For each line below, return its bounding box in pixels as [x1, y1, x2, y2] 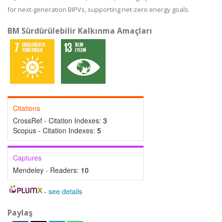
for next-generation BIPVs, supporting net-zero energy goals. [7, 5, 190, 14]
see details [48, 186, 82, 196]
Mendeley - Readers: [13, 165, 81, 175]
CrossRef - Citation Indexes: [13, 115, 103, 125]
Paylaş [7, 207, 33, 218]
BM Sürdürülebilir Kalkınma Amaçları [7, 25, 152, 36]
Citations [13, 103, 40, 113]
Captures [13, 153, 42, 163]
